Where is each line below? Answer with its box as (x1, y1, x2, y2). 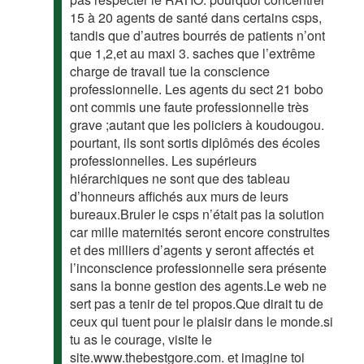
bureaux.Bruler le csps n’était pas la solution (70, 205, 325, 223)
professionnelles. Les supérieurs (70, 151, 258, 170)
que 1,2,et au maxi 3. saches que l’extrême (70, 44, 316, 63)
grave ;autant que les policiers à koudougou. (70, 115, 325, 134)
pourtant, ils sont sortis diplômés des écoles (70, 133, 321, 152)
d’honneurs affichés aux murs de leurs (70, 187, 289, 206)
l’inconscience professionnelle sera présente (70, 258, 327, 277)
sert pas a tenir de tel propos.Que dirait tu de (70, 294, 324, 313)
